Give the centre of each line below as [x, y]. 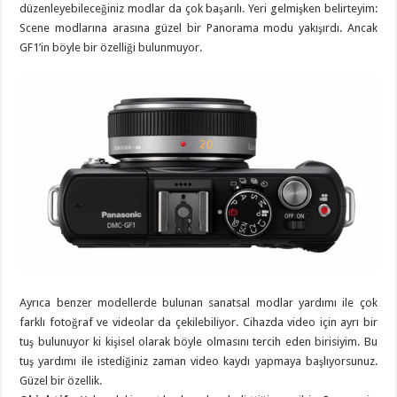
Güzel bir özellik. [61, 380]
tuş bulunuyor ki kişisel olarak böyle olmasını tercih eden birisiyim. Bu [198, 341]
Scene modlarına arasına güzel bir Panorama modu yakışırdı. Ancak [198, 27]
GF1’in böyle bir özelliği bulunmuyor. [111, 47]
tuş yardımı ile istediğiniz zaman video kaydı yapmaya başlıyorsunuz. [198, 361]
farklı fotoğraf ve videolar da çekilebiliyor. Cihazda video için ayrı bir [198, 322]
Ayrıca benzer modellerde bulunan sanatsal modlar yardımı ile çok [198, 302]
